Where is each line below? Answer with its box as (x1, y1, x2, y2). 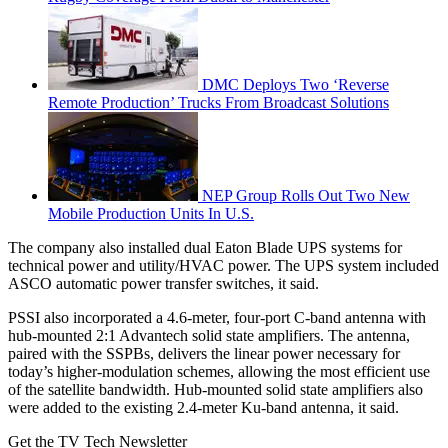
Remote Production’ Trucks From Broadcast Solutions (48, 93, 389, 111)
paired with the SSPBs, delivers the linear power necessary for (8, 344, 400, 362)
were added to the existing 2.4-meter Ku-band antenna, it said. (8, 398, 399, 416)
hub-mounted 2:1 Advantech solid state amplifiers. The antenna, (8, 326, 410, 344)
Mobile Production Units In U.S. (48, 204, 254, 222)
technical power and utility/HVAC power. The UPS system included (8, 256, 439, 274)
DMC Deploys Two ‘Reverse (202, 75, 389, 93)
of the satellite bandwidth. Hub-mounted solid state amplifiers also (8, 380, 423, 398)
